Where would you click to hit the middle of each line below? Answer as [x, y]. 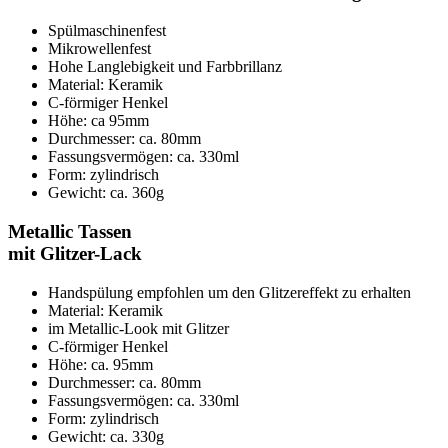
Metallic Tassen [70, 231]
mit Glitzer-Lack [75, 253]
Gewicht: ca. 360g [106, 193]
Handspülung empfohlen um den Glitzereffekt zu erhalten [229, 292]
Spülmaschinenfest [109, 31]
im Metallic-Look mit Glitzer [138, 328]
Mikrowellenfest [99, 49]
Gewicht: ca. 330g [106, 436]
